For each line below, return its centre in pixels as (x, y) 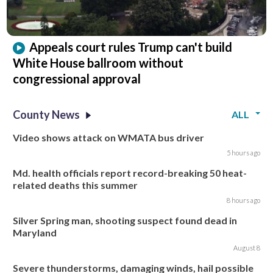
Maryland (35, 233)
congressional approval (77, 79)
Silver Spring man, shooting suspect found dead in (125, 221)
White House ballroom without (98, 63)
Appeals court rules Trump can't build (131, 47)
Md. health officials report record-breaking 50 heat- (130, 173)
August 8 (246, 248)
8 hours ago (243, 200)
